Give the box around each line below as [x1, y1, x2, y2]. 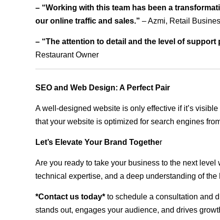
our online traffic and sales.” [35, 17, 140, 26]
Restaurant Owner [35, 51, 99, 59]
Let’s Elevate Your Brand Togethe [35, 138, 160, 147]
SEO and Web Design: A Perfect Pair [35, 83, 170, 92]
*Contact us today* [35, 192, 105, 201]
